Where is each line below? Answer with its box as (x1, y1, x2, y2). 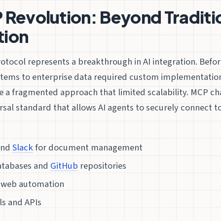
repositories (78, 159, 127, 173)
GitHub (50, 159, 78, 173)
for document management (33, 141, 143, 154)
